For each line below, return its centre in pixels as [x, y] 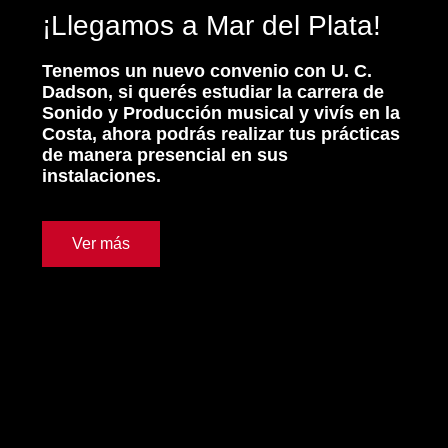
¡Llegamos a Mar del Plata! [211, 25]
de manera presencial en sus [165, 154]
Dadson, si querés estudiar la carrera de [213, 91]
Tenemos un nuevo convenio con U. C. [207, 70]
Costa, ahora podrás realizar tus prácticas [221, 133]
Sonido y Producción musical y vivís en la [221, 112]
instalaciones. [101, 175]
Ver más [101, 244]
